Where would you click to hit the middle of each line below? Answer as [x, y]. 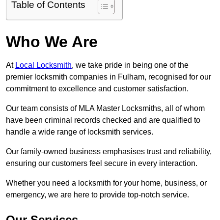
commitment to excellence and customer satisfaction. [98, 89]
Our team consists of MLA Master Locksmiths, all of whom [105, 109]
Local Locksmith [43, 65]
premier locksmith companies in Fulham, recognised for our [109, 77]
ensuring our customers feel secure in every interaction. [103, 164]
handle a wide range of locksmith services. [80, 132]
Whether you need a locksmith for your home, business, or [106, 183]
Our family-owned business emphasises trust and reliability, [109, 152]
